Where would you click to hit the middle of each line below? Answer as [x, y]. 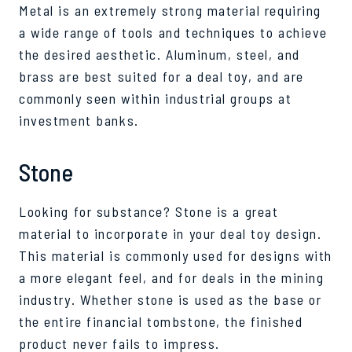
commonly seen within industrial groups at [156, 98]
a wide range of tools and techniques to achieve [174, 32]
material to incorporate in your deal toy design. [170, 233]
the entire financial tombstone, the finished [161, 321]
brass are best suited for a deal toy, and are [161, 76]
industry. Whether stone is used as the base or [170, 299]
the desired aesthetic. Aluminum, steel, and [159, 54]
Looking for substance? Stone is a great [149, 211]
